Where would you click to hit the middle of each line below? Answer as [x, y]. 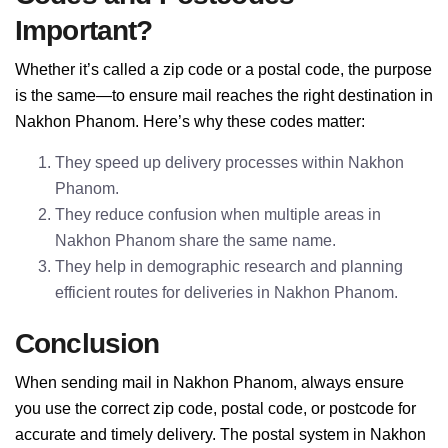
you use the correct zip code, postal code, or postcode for [215, 408]
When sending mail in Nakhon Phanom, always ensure [209, 382]
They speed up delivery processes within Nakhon [229, 162]
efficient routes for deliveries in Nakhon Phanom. [226, 292]
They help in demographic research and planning [229, 266]
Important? [84, 30]
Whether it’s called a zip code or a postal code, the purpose [223, 69]
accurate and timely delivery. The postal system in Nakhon [220, 434]
